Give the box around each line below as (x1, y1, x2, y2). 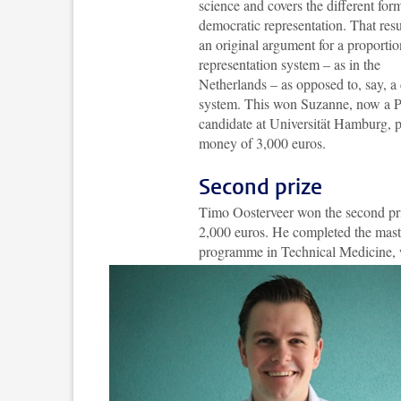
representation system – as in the (199, 55, 380, 73)
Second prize (199, 173, 322, 201)
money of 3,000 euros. (199, 133, 326, 152)
